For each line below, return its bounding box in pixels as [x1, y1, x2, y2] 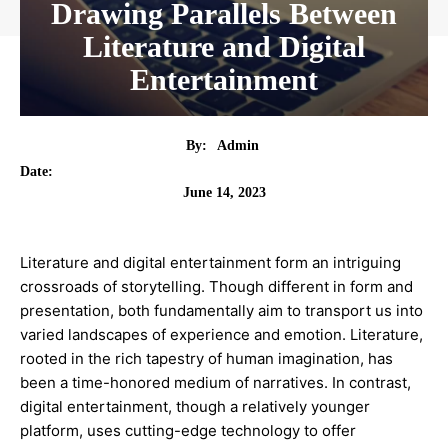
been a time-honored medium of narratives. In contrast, [20, 373, 411, 393]
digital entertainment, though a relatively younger [20, 397, 370, 417]
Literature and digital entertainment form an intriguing [20, 253, 401, 273]
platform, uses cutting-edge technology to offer [20, 421, 356, 441]
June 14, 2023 [182, 184, 266, 200]
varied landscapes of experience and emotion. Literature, [20, 325, 423, 345]
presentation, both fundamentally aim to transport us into [20, 301, 423, 321]
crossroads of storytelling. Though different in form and [20, 277, 413, 297]
